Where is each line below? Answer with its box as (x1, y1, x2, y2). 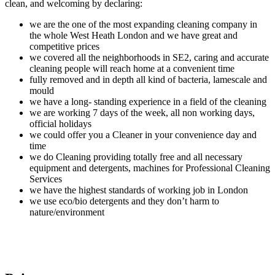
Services (29, 173, 62, 184)
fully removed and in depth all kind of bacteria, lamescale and (29, 74, 267, 85)
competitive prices (29, 41, 99, 52)
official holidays (29, 118, 91, 129)
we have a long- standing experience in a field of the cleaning (29, 96, 266, 107)
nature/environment (29, 206, 104, 217)
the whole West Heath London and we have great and (29, 29, 238, 41)
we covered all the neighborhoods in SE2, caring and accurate (29, 52, 269, 63)
